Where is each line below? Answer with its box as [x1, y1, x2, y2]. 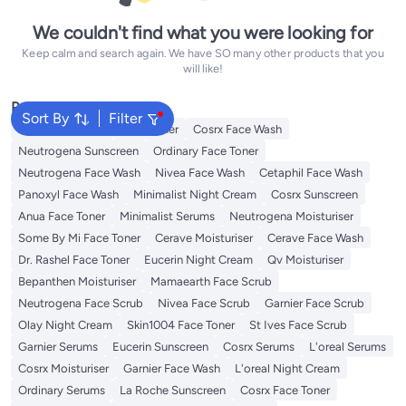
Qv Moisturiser [267, 253, 343, 266]
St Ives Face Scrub [249, 318, 347, 332]
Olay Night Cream [18, 318, 112, 332]
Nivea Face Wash [155, 166, 245, 179]
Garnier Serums [18, 340, 98, 353]
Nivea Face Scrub [158, 296, 250, 310]
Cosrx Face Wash [193, 122, 282, 136]
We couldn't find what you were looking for [33, 22, 373, 44]
